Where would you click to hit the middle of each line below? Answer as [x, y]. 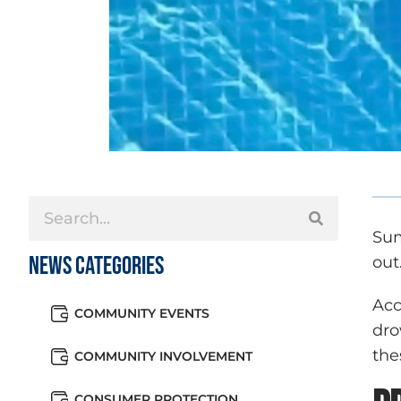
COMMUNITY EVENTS [142, 313]
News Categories [96, 266]
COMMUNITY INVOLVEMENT [163, 356]
